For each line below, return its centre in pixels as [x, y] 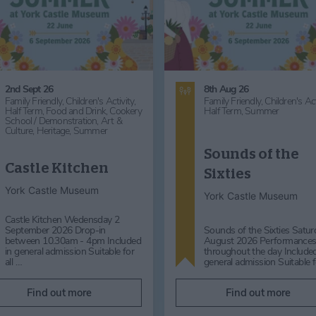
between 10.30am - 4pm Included [73, 241]
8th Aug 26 [226, 89]
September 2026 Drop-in [55, 230]
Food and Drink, [78, 111]
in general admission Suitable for [70, 251]
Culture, [21, 130]
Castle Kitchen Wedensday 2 [62, 219]
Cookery [126, 111]
